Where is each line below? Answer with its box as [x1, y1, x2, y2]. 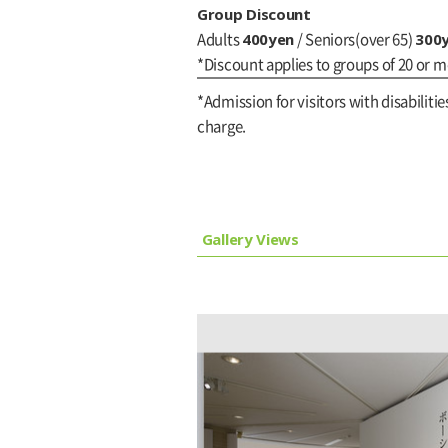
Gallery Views [201, 228, 299, 249]
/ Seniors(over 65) [294, 32, 416, 48]
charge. [197, 118, 246, 134]
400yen [241, 29, 295, 50]
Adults [197, 32, 242, 48]
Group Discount [197, 4, 311, 25]
